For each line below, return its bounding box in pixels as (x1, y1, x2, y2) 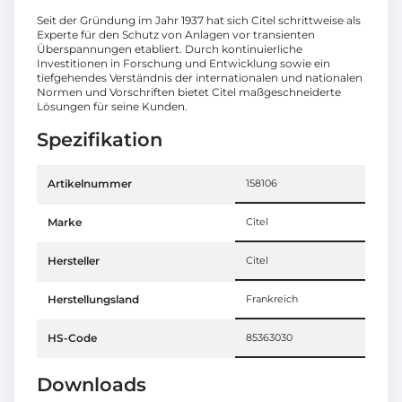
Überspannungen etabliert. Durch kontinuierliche (37, 41, 302, 56)
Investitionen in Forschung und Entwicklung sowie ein (37, 56, 330, 70)
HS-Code (48, 330, 97, 345)
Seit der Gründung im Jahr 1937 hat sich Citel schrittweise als (37, 13, 361, 27)
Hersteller (48, 253, 100, 267)
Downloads (37, 372, 146, 396)
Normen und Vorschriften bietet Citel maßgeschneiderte (37, 84, 341, 99)
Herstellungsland (48, 292, 139, 306)
